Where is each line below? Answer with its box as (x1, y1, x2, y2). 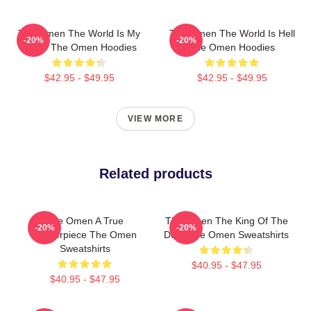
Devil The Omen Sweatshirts (164, 229, 289, 241)
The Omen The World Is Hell (169, 28, 295, 40)
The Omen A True (46, 215, 124, 227)
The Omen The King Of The (165, 215, 288, 227)
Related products (99, 166, 212, 182)
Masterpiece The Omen (33, 229, 137, 241)
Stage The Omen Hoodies (22, 42, 137, 53)
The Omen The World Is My (18, 28, 140, 40)
